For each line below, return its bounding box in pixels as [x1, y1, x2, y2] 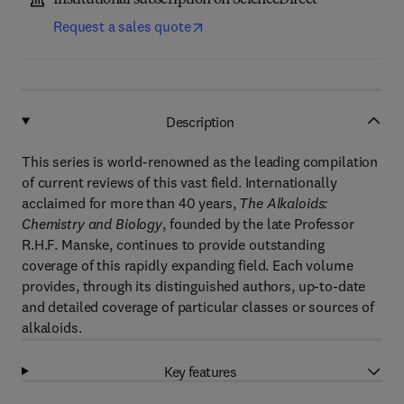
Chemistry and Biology [22, 215, 163, 233]
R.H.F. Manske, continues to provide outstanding [22, 235, 325, 253]
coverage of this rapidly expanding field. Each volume [22, 256, 353, 274]
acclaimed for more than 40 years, [22, 194, 240, 212]
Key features [163, 362, 237, 381]
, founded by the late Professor [162, 215, 354, 233]
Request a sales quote [53, 17, 191, 35]
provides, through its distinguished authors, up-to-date [22, 277, 366, 295]
